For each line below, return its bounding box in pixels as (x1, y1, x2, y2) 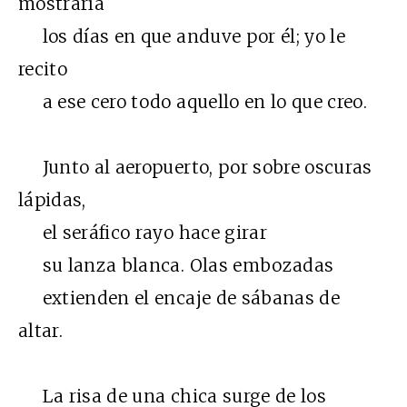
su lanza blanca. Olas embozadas (18, 254, 334, 277)
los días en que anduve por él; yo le (18, 25, 346, 48)
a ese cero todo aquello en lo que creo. (18, 91, 368, 114)
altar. (18, 320, 64, 342)
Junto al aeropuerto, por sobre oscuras (18, 156, 372, 179)
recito (18, 58, 68, 81)
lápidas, (18, 189, 86, 212)
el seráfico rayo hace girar (18, 222, 267, 244)
